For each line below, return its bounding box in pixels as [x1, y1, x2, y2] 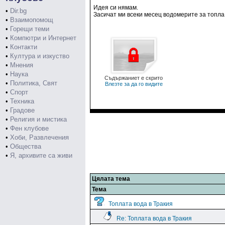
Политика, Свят [10, 79, 57, 87]
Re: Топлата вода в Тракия [117, 215, 192, 222]
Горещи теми [10, 25, 49, 33]
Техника [10, 97, 34, 105]
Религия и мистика [10, 116, 67, 123]
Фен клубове [10, 125, 49, 132]
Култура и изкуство [10, 52, 69, 60]
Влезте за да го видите [104, 81, 163, 87]
